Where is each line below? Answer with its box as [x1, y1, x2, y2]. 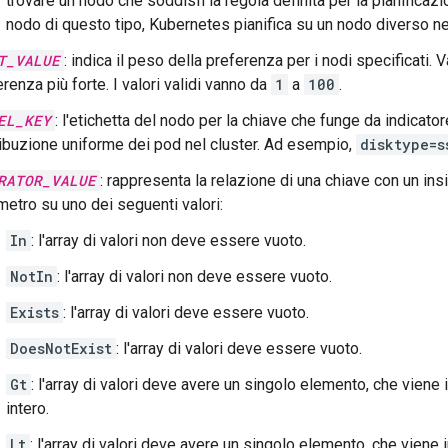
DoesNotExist [10, 339, 112, 358]
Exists [10, 303, 59, 322]
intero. [6, 399, 49, 418]
